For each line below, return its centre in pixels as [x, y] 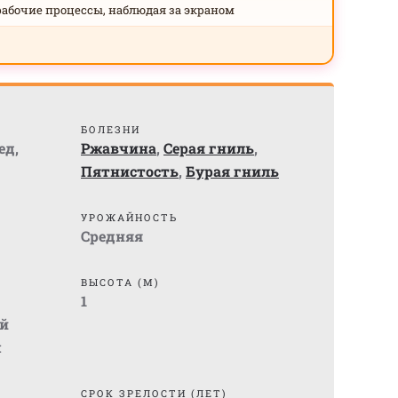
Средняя [112, 236]
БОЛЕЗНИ [111, 129]
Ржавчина [119, 148]
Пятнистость [130, 171]
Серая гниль [209, 148]
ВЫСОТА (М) [120, 282]
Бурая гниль [232, 171]
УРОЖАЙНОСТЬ [129, 217]
